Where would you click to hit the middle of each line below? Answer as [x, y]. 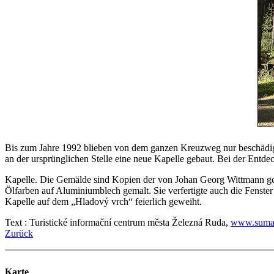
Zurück [19, 233]
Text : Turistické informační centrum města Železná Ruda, [118, 222]
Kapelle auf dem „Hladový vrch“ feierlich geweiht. [106, 201]
